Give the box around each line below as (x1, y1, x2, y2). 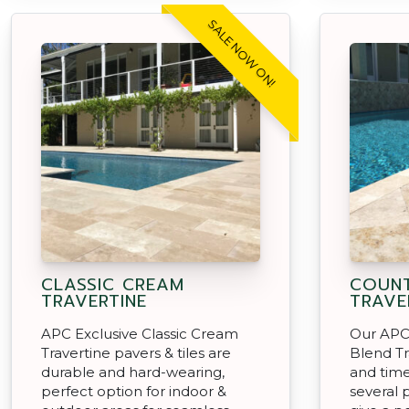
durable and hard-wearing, (41, 362, 225, 381)
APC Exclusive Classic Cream (41, 324, 238, 342)
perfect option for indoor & (41, 382, 226, 400)
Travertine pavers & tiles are (41, 343, 231, 362)
